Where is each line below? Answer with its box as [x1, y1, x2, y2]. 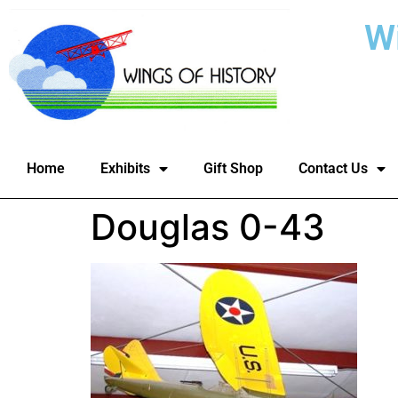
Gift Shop [203, 160, 263, 178]
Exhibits [100, 160, 150, 178]
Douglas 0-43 [91, 205, 325, 250]
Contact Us [298, 160, 368, 178]
